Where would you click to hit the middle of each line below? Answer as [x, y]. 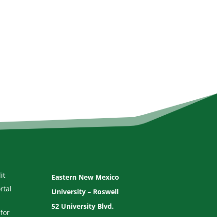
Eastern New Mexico [85, 177]
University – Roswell [85, 191]
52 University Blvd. [83, 206]
